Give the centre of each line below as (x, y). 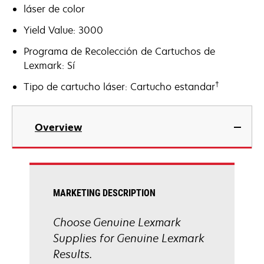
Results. (72, 254)
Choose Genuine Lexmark (117, 222)
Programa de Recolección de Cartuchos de (119, 51)
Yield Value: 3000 (63, 30)
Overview (58, 127)
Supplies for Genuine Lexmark (129, 238)
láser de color (54, 9)
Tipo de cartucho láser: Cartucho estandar (119, 87)
